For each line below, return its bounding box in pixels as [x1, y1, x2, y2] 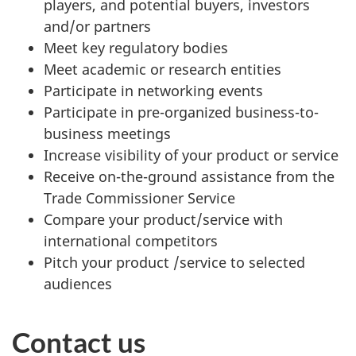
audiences [44, 274, 112, 293]
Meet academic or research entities [44, 60, 281, 79]
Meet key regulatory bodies [44, 38, 228, 57]
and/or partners [44, 17, 151, 36]
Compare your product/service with [44, 210, 283, 229]
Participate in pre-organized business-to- [44, 103, 319, 122]
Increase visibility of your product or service [44, 145, 339, 164]
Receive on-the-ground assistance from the [44, 167, 335, 186]
